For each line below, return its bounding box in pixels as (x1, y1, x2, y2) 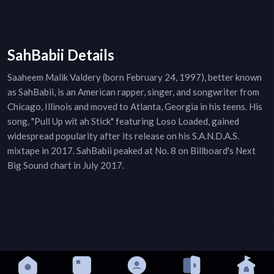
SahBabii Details (7, 46, 114, 64)
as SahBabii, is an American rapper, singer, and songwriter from (7, 86, 259, 98)
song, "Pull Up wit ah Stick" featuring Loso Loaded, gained (7, 116, 239, 127)
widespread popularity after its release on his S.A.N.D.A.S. (7, 130, 239, 142)
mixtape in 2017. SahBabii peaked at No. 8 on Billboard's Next (7, 145, 256, 157)
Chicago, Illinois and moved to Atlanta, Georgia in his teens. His (7, 101, 262, 113)
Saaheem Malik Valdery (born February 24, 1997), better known (7, 72, 262, 83)
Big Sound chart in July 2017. (7, 160, 124, 171)
